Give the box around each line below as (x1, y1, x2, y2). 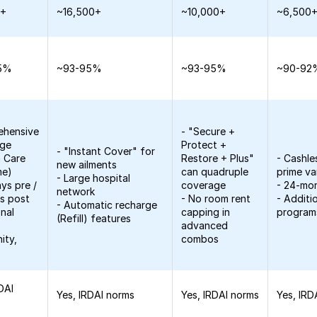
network (57, 185, 96, 197)
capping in (181, 206, 231, 218)
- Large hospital (57, 172, 131, 184)
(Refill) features (57, 212, 132, 224)
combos (181, 233, 219, 245)
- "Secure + (181, 125, 236, 137)
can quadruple (181, 166, 249, 178)
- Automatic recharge (57, 199, 158, 211)
